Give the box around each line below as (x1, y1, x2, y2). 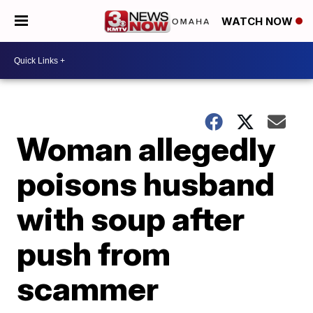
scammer (17, 269, 159, 308)
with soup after (17, 199, 245, 238)
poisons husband (17, 164, 275, 203)
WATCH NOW (221, 15, 296, 29)
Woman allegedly (17, 129, 276, 168)
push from (17, 234, 171, 273)
